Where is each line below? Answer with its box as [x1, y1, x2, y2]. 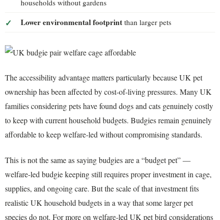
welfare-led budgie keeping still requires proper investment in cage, [5, 168, 212, 179]
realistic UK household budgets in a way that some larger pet [5, 197, 193, 208]
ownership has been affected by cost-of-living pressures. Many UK [5, 86, 212, 97]
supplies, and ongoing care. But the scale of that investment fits [5, 183, 199, 193]
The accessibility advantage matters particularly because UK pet [5, 72, 202, 83]
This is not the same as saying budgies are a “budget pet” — [5, 154, 191, 165]
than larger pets [122, 17, 171, 27]
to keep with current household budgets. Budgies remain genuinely [5, 115, 212, 126]
